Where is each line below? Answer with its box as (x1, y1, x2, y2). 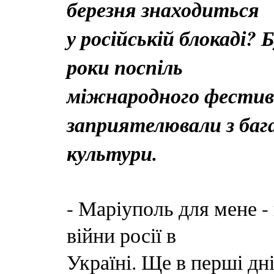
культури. (67, 139, 157, 168)
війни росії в (67, 221, 176, 248)
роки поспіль (67, 53, 183, 81)
